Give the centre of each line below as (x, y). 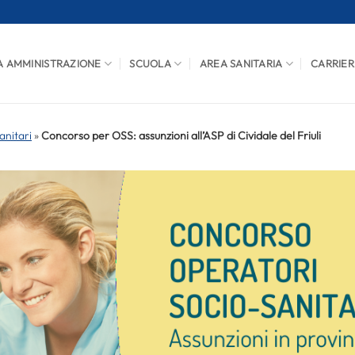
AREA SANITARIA (241, 63)
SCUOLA (150, 63)
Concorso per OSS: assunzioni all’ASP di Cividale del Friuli (181, 136)
